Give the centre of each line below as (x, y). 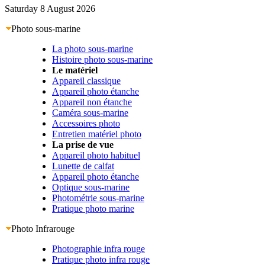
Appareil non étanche (92, 102)
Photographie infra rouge (98, 248)
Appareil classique (86, 80)
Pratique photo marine (93, 208)
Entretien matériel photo (97, 134)
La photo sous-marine (93, 49)
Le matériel (75, 70)
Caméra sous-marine (90, 112)
